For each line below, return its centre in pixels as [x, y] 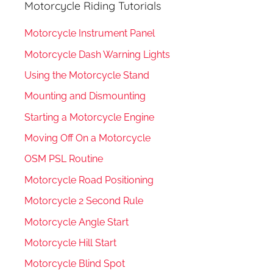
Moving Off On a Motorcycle [87, 138]
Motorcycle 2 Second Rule [84, 201]
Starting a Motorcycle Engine [89, 117]
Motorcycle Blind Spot [75, 264]
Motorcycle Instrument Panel [90, 34]
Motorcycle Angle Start [76, 222]
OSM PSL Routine [64, 159]
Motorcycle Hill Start [70, 243]
